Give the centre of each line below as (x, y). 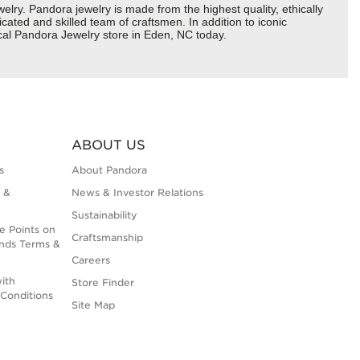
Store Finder (102, 283)
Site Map (93, 305)
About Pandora (109, 170)
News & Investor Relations (137, 193)
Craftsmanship (107, 238)
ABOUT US (108, 145)
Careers (90, 260)
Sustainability (104, 215)
